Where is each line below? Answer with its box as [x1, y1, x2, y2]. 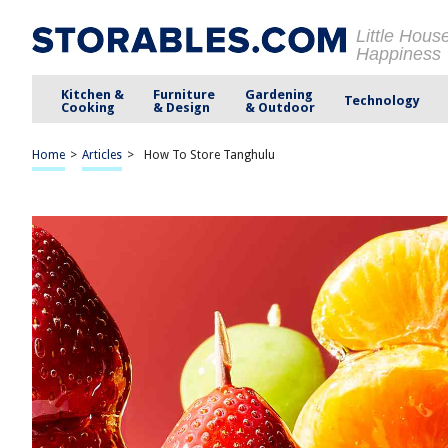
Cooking [61, 99, 116, 115]
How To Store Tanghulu [144, 148, 275, 162]
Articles [82, 148, 122, 162]
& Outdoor [244, 99, 315, 115]
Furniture [153, 86, 216, 102]
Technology [343, 93, 420, 108]
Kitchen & [61, 86, 125, 102]
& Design [153, 99, 211, 115]
